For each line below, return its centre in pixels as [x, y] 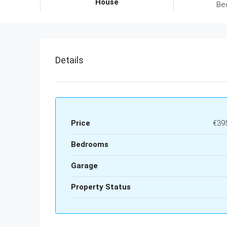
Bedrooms [90, 144]
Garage [84, 166]
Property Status [101, 187]
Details [69, 60]
